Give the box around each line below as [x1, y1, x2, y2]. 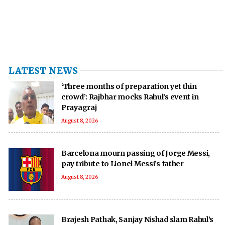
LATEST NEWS [9, 64, 78, 76]
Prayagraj [61, 102, 97, 112]
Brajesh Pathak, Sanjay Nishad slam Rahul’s [61, 214, 214, 224]
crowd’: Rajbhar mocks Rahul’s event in [61, 92, 199, 101]
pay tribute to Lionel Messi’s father [61, 159, 184, 168]
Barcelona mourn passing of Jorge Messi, [61, 148, 210, 158]
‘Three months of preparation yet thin [61, 81, 197, 91]
